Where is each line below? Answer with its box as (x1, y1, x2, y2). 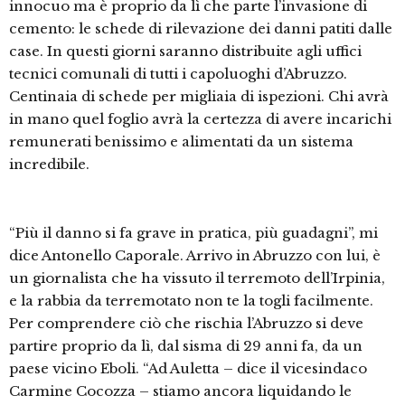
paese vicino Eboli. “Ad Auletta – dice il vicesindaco (9, 360, 367, 378)
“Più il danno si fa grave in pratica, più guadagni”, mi (9, 224, 378, 242)
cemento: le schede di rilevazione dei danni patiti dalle (9, 20, 392, 38)
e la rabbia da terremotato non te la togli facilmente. (9, 292, 373, 310)
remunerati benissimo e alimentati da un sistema (9, 133, 353, 151)
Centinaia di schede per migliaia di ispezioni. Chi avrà (9, 88, 389, 106)
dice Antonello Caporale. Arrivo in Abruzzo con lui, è (9, 247, 381, 265)
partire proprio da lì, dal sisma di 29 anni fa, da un (9, 337, 363, 355)
